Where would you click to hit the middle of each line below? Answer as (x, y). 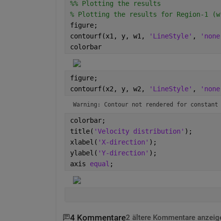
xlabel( (84, 142)
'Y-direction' (123, 153)
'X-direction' (123, 142)
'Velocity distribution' (139, 131)
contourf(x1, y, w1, (109, 36)
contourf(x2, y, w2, (109, 89)
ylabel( (84, 153)
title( (82, 131)
